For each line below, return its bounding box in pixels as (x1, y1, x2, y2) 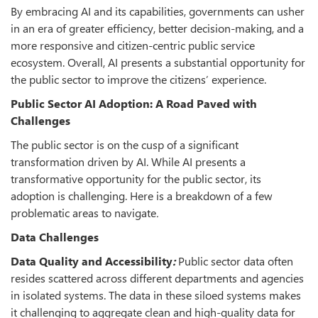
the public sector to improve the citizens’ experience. (11, 71, 266, 87)
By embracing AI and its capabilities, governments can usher (11, 3, 305, 18)
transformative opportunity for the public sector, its (11, 170, 261, 186)
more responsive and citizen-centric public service (11, 37, 255, 53)
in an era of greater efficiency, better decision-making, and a (11, 20, 304, 35)
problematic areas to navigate (11, 204, 156, 220)
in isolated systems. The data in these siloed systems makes (11, 287, 301, 302)
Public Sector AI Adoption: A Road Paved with (11, 95, 257, 111)
